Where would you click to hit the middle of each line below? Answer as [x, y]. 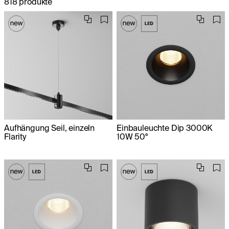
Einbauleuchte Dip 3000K [165, 128]
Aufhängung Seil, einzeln [50, 128]
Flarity [15, 136]
